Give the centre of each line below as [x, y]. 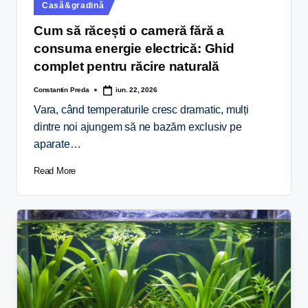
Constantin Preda [62, 89]
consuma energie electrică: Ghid [134, 49]
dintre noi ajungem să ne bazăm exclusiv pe [138, 126]
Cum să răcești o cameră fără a [129, 31]
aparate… [57, 144]
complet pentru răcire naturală [127, 67]
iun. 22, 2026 [136, 90]
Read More [55, 170]
